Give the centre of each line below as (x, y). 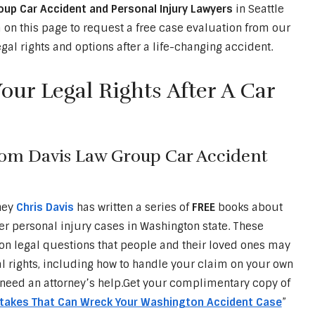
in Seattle (258, 9)
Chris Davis (45, 207)
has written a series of (134, 207)
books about (249, 207)
